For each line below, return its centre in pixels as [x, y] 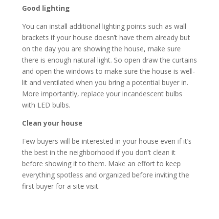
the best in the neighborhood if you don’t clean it [99, 153]
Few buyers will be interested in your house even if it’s [107, 141]
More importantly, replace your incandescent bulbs [102, 94]
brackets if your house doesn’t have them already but [106, 38]
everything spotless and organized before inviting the [105, 175]
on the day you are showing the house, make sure [101, 49]
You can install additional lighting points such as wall [104, 26]
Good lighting [46, 8]
